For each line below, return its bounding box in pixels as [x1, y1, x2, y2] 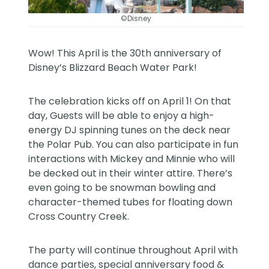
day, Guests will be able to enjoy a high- [28, 109, 215, 123]
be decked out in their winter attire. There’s [28, 166, 233, 181]
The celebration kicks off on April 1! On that [28, 94, 232, 109]
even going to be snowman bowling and [28, 181, 216, 195]
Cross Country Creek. [28, 210, 132, 224]
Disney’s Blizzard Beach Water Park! [28, 61, 198, 75]
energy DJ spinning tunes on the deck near [28, 123, 231, 138]
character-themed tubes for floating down [28, 195, 233, 210]
